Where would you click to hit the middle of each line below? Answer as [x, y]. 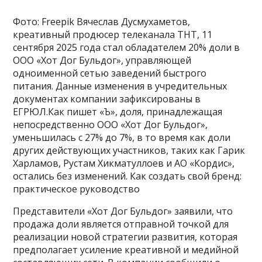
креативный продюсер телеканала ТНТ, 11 [113, 34]
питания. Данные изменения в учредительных [120, 86]
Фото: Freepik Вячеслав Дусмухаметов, [102, 21]
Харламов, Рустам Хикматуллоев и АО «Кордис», [124, 163]
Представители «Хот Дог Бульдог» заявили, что [123, 211]
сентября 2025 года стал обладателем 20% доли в [127, 47]
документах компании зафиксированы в [107, 99]
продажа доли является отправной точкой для [121, 224]
